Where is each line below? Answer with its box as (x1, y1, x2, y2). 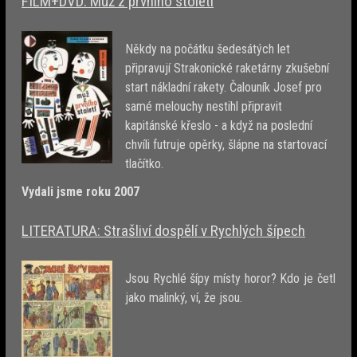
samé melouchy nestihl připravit (125, 99, 283, 115)
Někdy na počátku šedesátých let (125, 41, 291, 57)
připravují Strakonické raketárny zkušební (125, 61, 330, 76)
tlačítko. (125, 156, 167, 172)
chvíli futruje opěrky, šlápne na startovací (125, 137, 328, 153)
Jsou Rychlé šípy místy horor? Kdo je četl (125, 270, 335, 286)
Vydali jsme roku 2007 (22, 184, 140, 200)
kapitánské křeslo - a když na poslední (125, 118, 313, 134)
